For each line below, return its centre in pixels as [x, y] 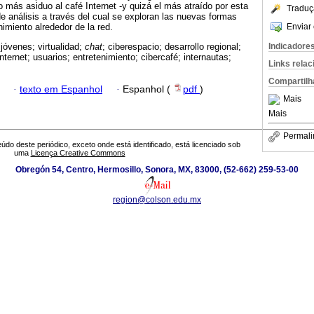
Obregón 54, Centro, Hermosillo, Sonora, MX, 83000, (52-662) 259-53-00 [157, 170]
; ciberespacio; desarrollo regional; [172, 47]
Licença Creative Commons [78, 153]
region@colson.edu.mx [157, 200]
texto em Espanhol [61, 89]
